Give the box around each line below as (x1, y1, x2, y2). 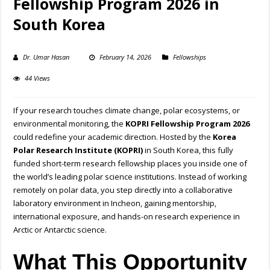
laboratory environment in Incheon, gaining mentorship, (13, 198, 217, 209)
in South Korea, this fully (143, 145, 234, 156)
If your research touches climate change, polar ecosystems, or (13, 105, 240, 116)
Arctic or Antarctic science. (13, 224, 107, 236)
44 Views (25, 74, 51, 83)
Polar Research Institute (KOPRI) (13, 145, 143, 156)
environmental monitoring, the (13, 118, 126, 130)
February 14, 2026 (99, 52, 152, 62)
